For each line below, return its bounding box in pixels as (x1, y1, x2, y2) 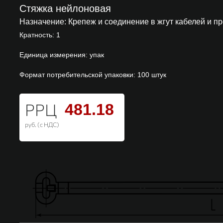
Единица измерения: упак (19, 50, 104, 59)
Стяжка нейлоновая (19, 2, 111, 14)
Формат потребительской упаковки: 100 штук (19, 70, 166, 79)
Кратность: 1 (19, 30, 60, 39)
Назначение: (19, 17, 66, 26)
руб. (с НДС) (25, 121, 60, 129)
